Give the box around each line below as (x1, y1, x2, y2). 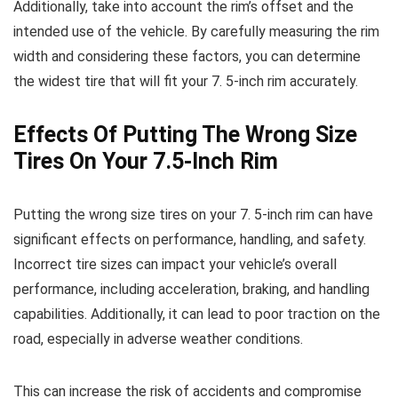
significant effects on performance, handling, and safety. (13, 231, 366, 248)
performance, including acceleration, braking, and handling (13, 281, 370, 298)
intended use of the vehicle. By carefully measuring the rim (13, 23, 379, 40)
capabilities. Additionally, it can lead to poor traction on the (13, 306, 380, 322)
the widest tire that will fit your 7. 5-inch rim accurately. (13, 73, 358, 90)
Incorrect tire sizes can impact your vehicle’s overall (13, 256, 337, 273)
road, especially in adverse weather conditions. (13, 330, 303, 347)
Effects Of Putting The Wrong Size (13, 122, 357, 147)
